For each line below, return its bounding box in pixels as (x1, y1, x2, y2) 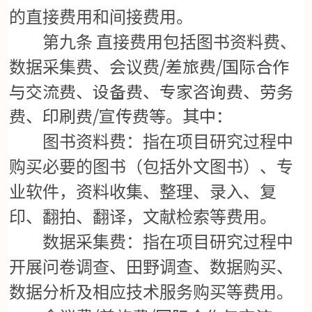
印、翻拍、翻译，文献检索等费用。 (9, 208, 277, 227)
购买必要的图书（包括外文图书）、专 (9, 158, 294, 177)
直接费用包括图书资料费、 (96, 33, 297, 52)
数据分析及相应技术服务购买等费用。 (9, 283, 294, 302)
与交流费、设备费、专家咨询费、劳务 (9, 79, 294, 104)
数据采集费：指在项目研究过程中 (9, 233, 294, 252)
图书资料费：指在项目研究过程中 (9, 133, 294, 152)
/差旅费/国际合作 (159, 54, 290, 79)
